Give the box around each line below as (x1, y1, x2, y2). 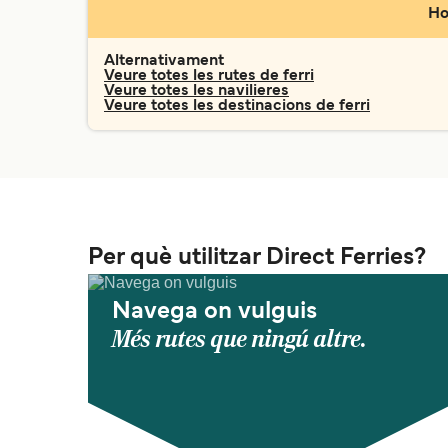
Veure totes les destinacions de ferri (104, 99, 370, 113)
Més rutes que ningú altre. (112, 325, 367, 354)
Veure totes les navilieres (104, 84, 289, 98)
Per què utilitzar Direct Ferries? (88, 247, 426, 269)
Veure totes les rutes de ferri (104, 69, 314, 83)
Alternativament (104, 54, 224, 68)
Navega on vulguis (112, 301, 317, 323)
